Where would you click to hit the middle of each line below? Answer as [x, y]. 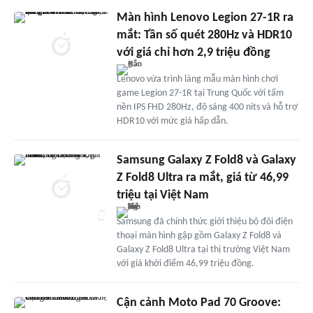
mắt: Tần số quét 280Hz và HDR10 [204, 35]
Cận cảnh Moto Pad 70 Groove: [198, 303]
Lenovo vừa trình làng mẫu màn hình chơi [197, 79]
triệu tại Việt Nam [162, 195]
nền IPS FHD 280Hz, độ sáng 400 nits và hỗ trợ [207, 107]
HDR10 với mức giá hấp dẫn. [172, 121]
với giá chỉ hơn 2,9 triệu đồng [193, 52]
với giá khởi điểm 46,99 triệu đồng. [185, 263]
